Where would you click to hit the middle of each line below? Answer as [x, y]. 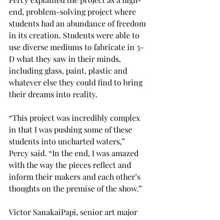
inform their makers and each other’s [76, 176]
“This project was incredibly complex [75, 117]
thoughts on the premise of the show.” [75, 188]
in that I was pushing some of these [71, 129]
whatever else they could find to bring [77, 82]
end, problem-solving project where [73, 11]
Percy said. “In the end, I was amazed [75, 153]
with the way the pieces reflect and [71, 165]
